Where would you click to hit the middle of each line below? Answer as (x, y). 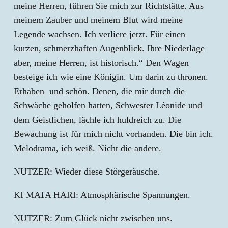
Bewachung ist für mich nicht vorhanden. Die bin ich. (113, 134)
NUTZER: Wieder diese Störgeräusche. (87, 172)
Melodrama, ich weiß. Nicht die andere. (88, 148)
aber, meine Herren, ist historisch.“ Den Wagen (101, 63)
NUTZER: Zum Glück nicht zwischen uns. (93, 218)
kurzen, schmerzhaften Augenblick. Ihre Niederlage (109, 48)
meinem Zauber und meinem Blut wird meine (98, 20)
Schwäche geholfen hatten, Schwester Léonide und (108, 105)
